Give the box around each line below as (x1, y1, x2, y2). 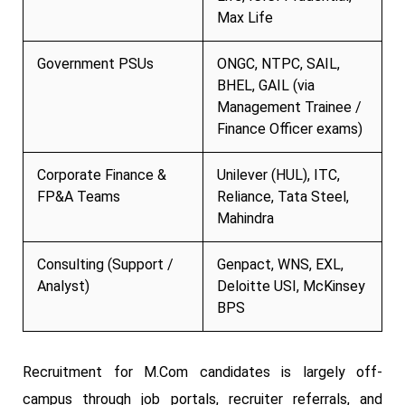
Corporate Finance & (37, 165, 166, 184)
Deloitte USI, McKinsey (217, 277, 365, 295)
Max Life (217, 8, 273, 26)
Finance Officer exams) (217, 119, 363, 137)
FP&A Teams (37, 187, 120, 205)
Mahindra (217, 209, 274, 227)
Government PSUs (37, 54, 154, 72)
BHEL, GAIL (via (217, 76, 315, 94)
